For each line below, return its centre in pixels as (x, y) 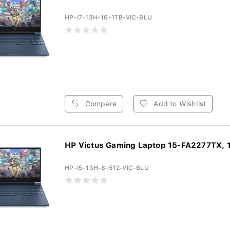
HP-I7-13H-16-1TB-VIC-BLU (109, 17)
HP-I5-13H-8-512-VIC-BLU (107, 168)
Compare (100, 104)
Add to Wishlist (179, 104)
